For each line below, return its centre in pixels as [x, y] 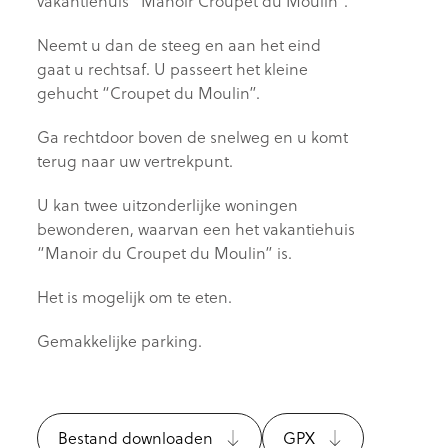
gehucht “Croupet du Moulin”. [149, 93]
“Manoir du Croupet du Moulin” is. [165, 253]
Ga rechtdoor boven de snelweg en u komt [193, 137]
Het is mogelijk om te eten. [135, 297]
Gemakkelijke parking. [120, 341]
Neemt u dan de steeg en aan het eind [179, 45]
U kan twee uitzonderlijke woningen [168, 205]
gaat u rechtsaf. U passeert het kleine [173, 69]
